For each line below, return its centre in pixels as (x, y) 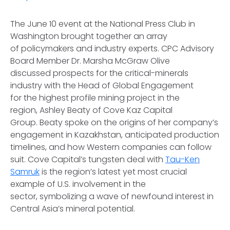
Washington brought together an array (89, 36)
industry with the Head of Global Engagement (102, 85)
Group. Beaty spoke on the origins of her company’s (114, 122)
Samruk (25, 172)
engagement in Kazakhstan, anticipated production (115, 135)
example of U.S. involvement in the (78, 184)
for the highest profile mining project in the (95, 98)
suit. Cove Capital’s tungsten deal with (88, 159)
